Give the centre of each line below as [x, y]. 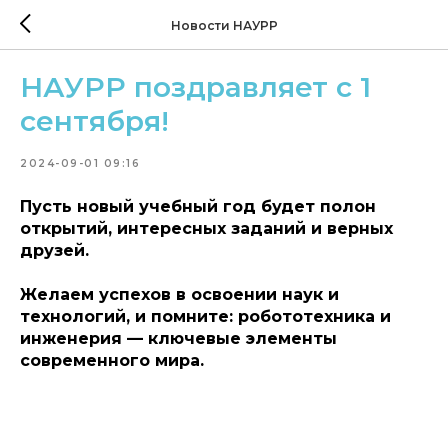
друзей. [54, 250]
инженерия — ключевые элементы [178, 338]
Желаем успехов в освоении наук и [179, 294]
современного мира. [112, 360]
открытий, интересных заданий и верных [206, 228]
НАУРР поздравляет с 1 [195, 87]
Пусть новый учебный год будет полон [198, 206]
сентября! [94, 121]
